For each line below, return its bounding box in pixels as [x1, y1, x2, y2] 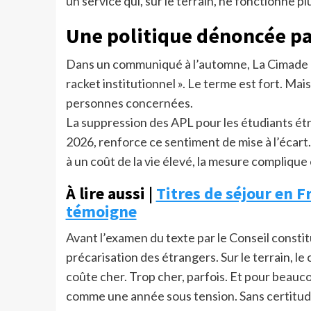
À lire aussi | [65, 183, 156, 205]
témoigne [65, 201, 137, 223]
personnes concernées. [65, 95, 193, 111]
